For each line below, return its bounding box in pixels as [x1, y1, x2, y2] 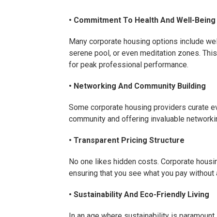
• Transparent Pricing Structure [69, 136, 185, 145]
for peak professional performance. [69, 60, 188, 70]
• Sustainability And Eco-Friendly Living [69, 190, 209, 200]
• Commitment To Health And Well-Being [69, 15, 216, 25]
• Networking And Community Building [69, 81, 206, 91]
